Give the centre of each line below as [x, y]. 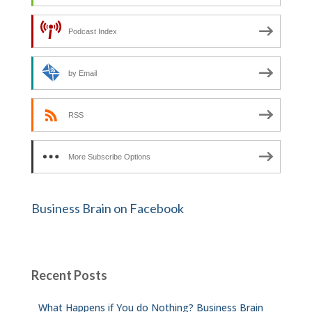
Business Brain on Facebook [108, 208]
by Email [83, 73]
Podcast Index [93, 31]
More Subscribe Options [109, 156]
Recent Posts [69, 275]
